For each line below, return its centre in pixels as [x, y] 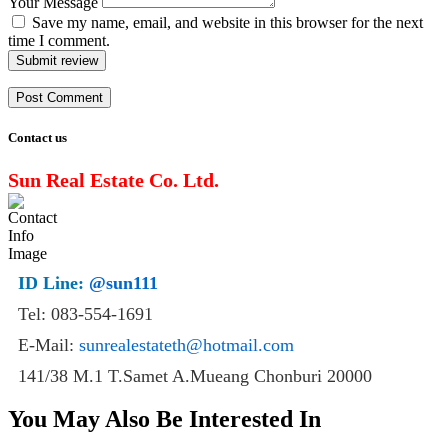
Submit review [57, 61]
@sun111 [123, 282]
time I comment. [59, 41]
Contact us [37, 138]
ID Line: [53, 282]
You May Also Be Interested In [164, 419]
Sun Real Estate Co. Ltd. [113, 179]
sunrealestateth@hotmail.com [186, 344]
